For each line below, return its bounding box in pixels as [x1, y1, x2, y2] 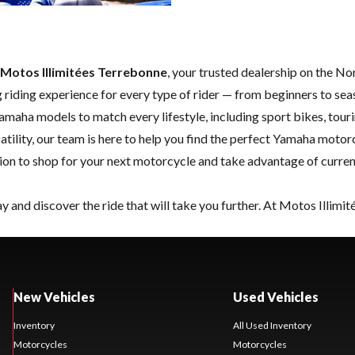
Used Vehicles [232, 289, 319, 305]
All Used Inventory [232, 319, 311, 332]
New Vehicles [13, 289, 95, 305]
